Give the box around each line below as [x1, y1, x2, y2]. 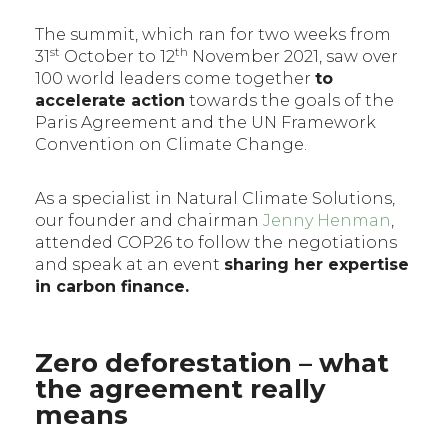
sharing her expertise [224, 255, 409, 275]
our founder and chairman [35, 211, 263, 231]
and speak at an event [35, 255, 224, 275]
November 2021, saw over [188, 47, 398, 67]
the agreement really [35, 373, 326, 406]
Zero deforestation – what [35, 347, 389, 380]
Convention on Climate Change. [35, 135, 311, 155]
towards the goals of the [185, 91, 394, 111]
